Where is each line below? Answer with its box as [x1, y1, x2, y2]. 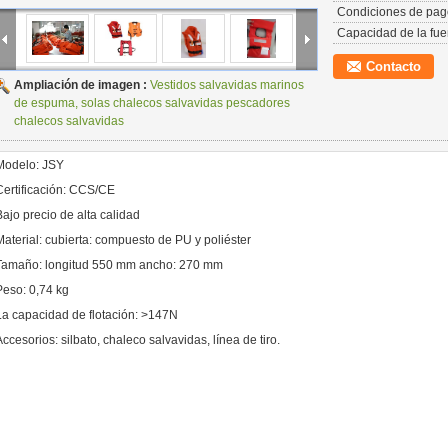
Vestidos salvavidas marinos [150, 78, 304, 92]
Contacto [366, 59, 421, 74]
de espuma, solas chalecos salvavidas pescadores [14, 96, 290, 110]
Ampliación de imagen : [14, 78, 150, 92]
